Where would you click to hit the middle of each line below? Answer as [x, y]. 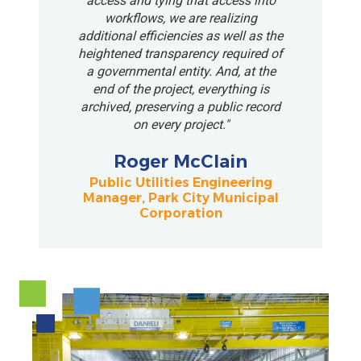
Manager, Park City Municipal [180, 197]
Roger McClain [180, 161]
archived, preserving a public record [180, 107]
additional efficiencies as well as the [180, 36]
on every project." [180, 125]
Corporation [180, 213]
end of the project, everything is [180, 89]
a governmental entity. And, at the [180, 72]
